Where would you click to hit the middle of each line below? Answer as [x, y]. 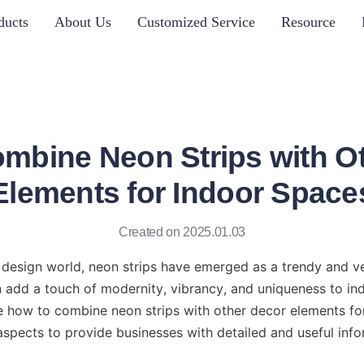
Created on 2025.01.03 [182, 232]
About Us [82, 22]
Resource [308, 22]
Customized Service [196, 22]
